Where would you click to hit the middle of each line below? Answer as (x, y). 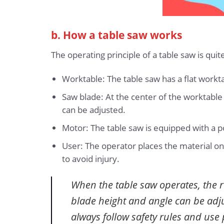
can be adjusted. (93, 110)
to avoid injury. (90, 159)
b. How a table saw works (116, 35)
